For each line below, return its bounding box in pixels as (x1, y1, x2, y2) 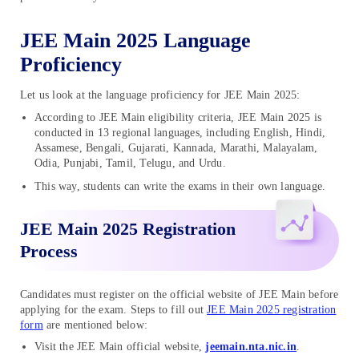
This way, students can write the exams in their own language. (34, 179, 326, 192)
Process (20, 240, 78, 261)
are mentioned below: (42, 318, 148, 331)
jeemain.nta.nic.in (205, 341, 297, 353)
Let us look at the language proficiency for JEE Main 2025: (20, 89, 301, 102)
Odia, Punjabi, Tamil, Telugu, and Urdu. (34, 156, 226, 169)
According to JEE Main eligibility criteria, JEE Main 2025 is (34, 111, 322, 123)
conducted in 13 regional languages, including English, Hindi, (34, 126, 326, 139)
